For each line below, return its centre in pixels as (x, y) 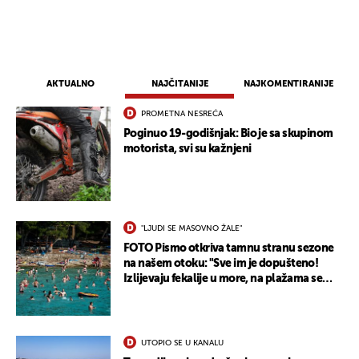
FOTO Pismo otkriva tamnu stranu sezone (229, 249)
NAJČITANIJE (179, 84)
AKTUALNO (71, 84)
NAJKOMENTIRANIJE (288, 84)
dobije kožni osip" (168, 294)
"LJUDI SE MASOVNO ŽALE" (192, 229)
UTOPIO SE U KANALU (182, 343)
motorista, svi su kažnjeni (188, 149)
